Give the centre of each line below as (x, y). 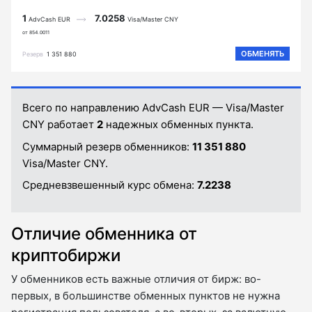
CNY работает (60, 125)
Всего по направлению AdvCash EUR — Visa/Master (153, 108)
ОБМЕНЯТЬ (263, 54)
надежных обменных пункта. (178, 125)
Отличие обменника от (104, 233)
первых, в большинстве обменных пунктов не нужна (146, 295)
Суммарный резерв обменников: (107, 146)
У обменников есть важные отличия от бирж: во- (136, 279)
